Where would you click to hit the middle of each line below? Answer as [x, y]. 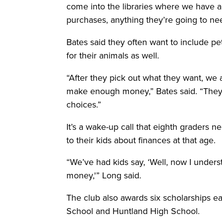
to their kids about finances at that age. [141, 140]
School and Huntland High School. [133, 211]
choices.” [84, 104]
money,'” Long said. [104, 175]
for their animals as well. [113, 55]
